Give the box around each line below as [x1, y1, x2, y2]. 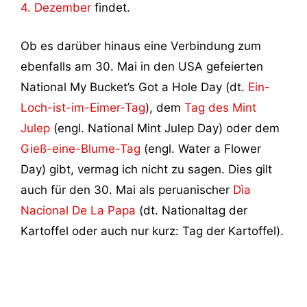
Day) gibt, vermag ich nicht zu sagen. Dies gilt [21, 162, 272, 176]
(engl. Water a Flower [140, 141, 261, 156]
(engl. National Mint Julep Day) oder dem [50, 121, 280, 135]
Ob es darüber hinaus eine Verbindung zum [21, 38, 261, 53]
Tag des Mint [184, 100, 256, 114]
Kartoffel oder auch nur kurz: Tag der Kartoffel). [21, 223, 284, 238]
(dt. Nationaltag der [136, 203, 247, 217]
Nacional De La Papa [21, 203, 136, 217]
